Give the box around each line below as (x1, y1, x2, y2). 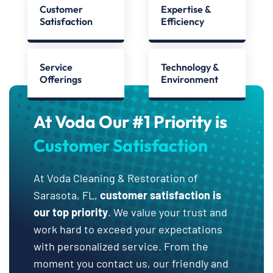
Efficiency (160, 15, 204, 27)
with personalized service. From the (34, 239, 208, 253)
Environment (160, 73, 218, 85)
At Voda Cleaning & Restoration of (34, 171, 197, 185)
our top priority (34, 205, 108, 219)
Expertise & (160, 2, 211, 15)
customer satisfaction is (100, 188, 221, 202)
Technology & (160, 60, 219, 73)
